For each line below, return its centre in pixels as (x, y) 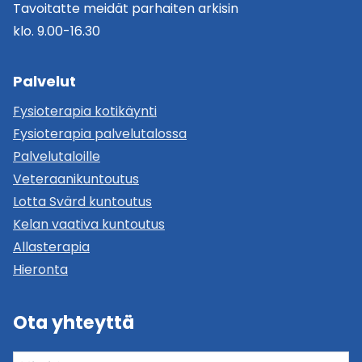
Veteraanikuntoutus (76, 179)
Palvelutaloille (57, 157)
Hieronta (40, 270)
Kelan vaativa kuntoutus (89, 225)
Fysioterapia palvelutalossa (100, 134)
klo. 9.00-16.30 (57, 32)
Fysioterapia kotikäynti (85, 112)
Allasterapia (51, 247)
